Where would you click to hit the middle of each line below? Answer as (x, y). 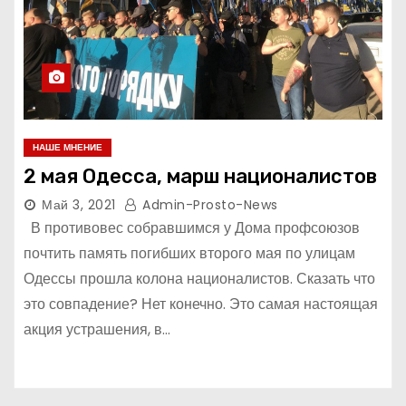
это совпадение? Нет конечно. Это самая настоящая (201, 304)
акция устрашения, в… (97, 329)
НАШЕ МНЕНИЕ (68, 147)
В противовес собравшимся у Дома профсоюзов (192, 228)
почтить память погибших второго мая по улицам (189, 253)
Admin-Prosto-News (208, 205)
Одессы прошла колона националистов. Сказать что (199, 279)
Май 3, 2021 (79, 205)
